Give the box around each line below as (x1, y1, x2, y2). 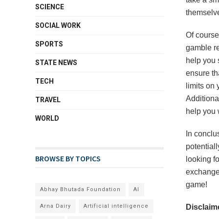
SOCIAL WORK (35, 22, 81, 29)
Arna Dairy (40, 203, 71, 209)
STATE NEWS (35, 59, 77, 66)
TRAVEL (35, 96, 61, 104)
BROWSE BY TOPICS (35, 153, 101, 163)
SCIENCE (35, 3, 64, 11)
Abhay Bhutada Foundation (40, 186, 121, 193)
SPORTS (35, 40, 63, 48)
